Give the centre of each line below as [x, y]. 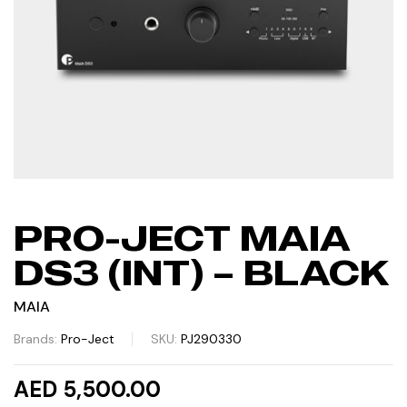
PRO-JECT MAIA [182, 237]
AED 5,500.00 [87, 389]
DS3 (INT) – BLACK [202, 272]
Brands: [37, 338]
